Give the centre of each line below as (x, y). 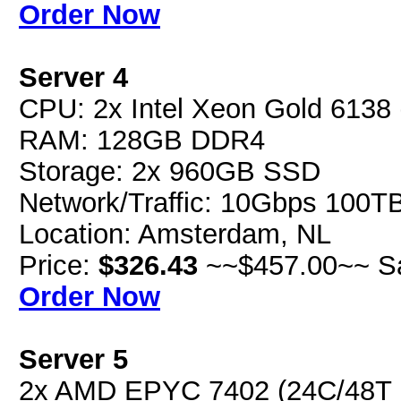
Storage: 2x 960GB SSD (170, 171)
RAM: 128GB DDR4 (142, 140)
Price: (59, 265)
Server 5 (73, 359)
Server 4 (73, 77)
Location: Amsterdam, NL (175, 234)
